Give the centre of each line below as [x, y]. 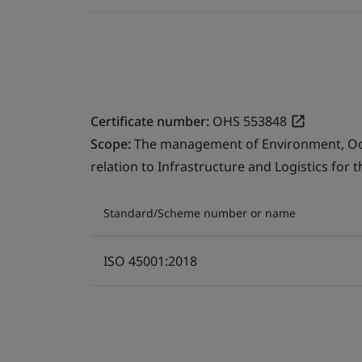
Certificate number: [150, 121]
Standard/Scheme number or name [200, 213]
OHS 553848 [250, 121]
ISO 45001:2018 [150, 261]
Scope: [112, 143]
